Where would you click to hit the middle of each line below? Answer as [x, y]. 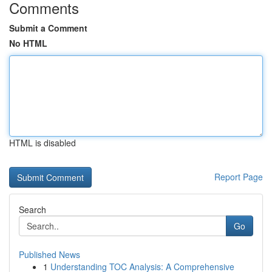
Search [32, 209]
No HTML [28, 43]
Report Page [239, 177]
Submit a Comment [48, 28]
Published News [49, 254]
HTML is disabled [42, 143]
